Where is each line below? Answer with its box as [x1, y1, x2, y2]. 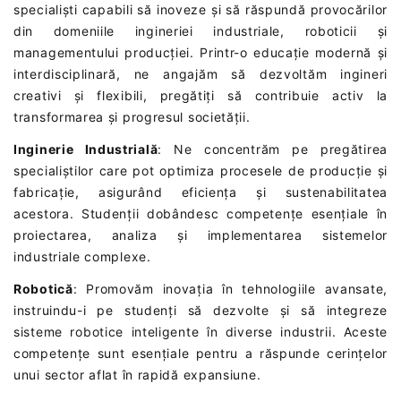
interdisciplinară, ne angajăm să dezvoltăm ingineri [13, 65, 388, 81]
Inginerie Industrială [13, 141, 158, 157]
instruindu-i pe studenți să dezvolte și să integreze [13, 302, 388, 318]
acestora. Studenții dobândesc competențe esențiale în [13, 205, 388, 221]
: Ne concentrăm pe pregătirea [158, 141, 388, 157]
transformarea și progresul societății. [13, 108, 251, 124]
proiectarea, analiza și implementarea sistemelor [13, 226, 388, 243]
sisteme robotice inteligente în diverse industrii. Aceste [13, 323, 388, 339]
